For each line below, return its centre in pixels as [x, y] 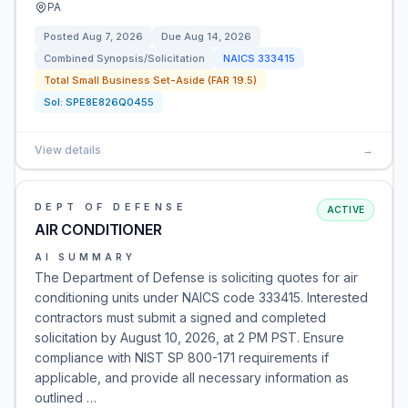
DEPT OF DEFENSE [111, 207]
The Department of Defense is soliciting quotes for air [196, 277]
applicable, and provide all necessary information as [192, 377]
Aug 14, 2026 [218, 36]
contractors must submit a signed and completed [180, 317]
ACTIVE [345, 209]
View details [68, 150]
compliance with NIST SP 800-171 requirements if [182, 357]
